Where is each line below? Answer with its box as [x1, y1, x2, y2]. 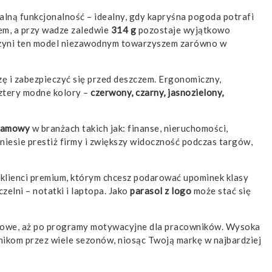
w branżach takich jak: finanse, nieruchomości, [30, 123, 228, 134]
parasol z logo [130, 185, 191, 197]
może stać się [191, 185, 251, 197]
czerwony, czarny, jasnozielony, [90, 87, 224, 98]
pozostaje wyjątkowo [136, 24, 230, 36]
